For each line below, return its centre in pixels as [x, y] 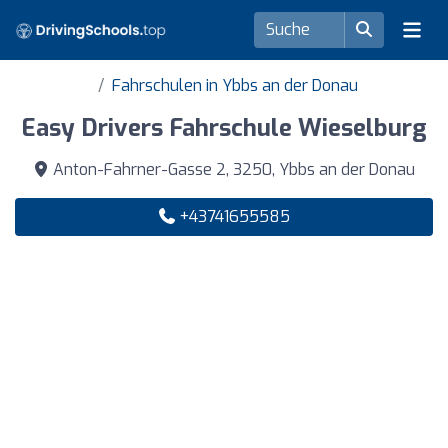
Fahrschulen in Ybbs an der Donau [235, 85]
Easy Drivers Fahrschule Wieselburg [224, 128]
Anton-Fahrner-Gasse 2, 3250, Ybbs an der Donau [232, 169]
